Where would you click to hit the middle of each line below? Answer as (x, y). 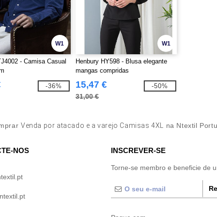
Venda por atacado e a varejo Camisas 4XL (92, 125)
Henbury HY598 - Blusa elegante (121, 61)
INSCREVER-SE (138, 150)
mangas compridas (102, 70)
